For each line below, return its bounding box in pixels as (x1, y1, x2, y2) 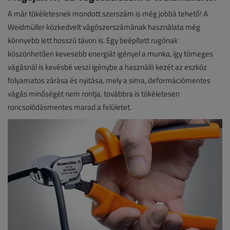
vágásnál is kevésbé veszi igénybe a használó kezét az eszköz (8, 61, 207, 72)
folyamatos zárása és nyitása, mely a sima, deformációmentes (8, 74, 210, 86)
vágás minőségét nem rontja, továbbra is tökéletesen (8, 88, 180, 99)
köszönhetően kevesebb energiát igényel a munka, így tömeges (8, 48, 213, 59)
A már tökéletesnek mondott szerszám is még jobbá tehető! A (8, 8, 208, 19)
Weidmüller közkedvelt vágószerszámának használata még (8, 21, 200, 32)
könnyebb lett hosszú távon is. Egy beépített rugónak (8, 34, 178, 46)
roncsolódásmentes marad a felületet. (8, 101, 131, 112)
